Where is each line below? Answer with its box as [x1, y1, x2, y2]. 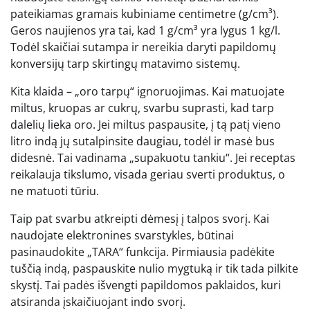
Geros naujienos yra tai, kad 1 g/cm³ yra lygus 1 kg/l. [10, 23, 280, 39]
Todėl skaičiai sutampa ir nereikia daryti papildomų [10, 39, 276, 55]
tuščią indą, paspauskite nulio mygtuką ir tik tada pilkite [10, 261, 298, 277]
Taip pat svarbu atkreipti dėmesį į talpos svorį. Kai [10, 211, 269, 227]
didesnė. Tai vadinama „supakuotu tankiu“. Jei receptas [10, 150, 295, 166]
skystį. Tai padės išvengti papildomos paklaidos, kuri [10, 277, 281, 293]
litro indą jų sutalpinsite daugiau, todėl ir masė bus [10, 134, 275, 149]
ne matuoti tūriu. [10, 183, 99, 199]
